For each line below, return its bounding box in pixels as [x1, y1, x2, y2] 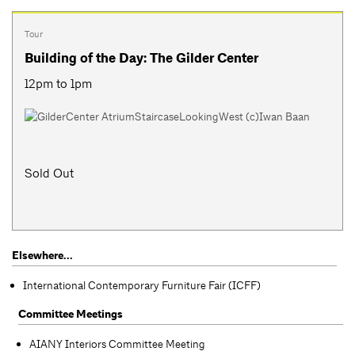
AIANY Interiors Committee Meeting [29, 336, 205, 351]
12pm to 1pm [25, 75, 92, 91]
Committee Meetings [18, 306, 123, 322]
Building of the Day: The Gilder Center [25, 48, 258, 67]
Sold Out [25, 165, 74, 181]
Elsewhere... [12, 247, 73, 263]
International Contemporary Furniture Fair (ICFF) [23, 277, 261, 292]
